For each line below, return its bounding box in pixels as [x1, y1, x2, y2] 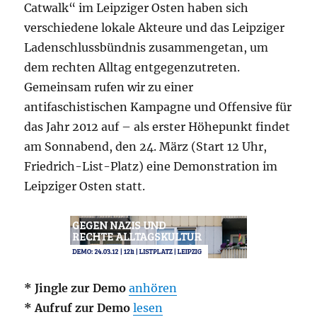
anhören [129, 280, 178, 295]
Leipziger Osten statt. [24, 178, 146, 193]
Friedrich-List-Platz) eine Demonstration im [24, 158, 278, 173]
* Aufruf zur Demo [24, 300, 131, 315]
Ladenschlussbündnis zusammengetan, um [24, 40, 269, 54]
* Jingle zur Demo [24, 280, 127, 295]
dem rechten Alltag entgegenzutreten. [24, 59, 241, 74]
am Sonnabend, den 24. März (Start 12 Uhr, [24, 139, 267, 154]
